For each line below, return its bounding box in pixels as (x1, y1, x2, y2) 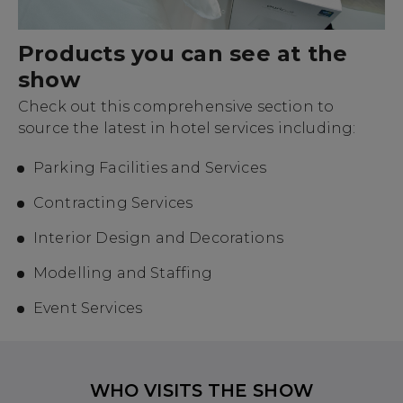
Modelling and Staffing (33, 264, 213, 282)
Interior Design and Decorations (33, 228, 283, 246)
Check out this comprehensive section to (18, 97, 335, 115)
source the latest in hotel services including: (18, 119, 356, 137)
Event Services (33, 299, 143, 317)
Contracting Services (33, 193, 193, 211)
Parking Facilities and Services (33, 158, 266, 176)
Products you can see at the (18, 40, 348, 67)
